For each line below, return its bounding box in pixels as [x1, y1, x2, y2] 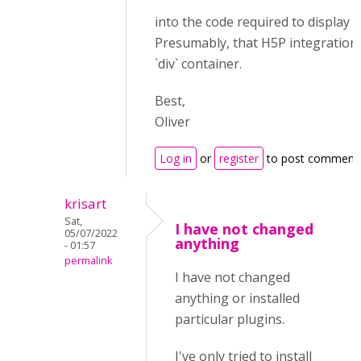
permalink [64, 254, 112, 268]
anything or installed [175, 289, 300, 307]
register [219, 151, 259, 166]
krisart [64, 194, 106, 213]
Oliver [155, 113, 190, 131]
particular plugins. [175, 310, 288, 328]
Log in [160, 151, 192, 166]
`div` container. [155, 55, 242, 73]
